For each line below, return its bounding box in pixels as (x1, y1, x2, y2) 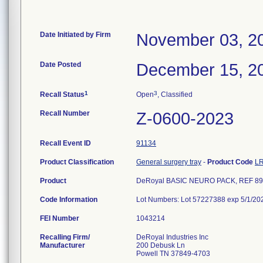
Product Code (207, 158, 255, 166)
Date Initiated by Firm (40, 31, 111, 39)
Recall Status (40, 90, 85, 99)
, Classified (157, 90, 193, 99)
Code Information (40, 195, 97, 204)
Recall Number (40, 109, 90, 117)
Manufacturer (40, 241, 85, 249)
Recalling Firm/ (40, 233, 90, 241)
